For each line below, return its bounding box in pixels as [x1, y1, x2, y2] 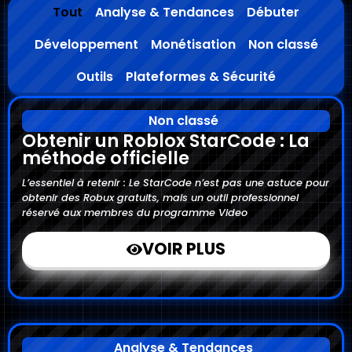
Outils [76, 68, 113, 86]
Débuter [247, 3, 299, 22]
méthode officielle [22, 145, 189, 171]
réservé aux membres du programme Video [22, 206, 247, 220]
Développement [34, 35, 138, 54]
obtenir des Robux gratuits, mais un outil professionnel [22, 191, 299, 205]
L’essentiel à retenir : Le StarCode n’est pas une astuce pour [22, 176, 329, 190]
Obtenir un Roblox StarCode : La [22, 128, 310, 154]
